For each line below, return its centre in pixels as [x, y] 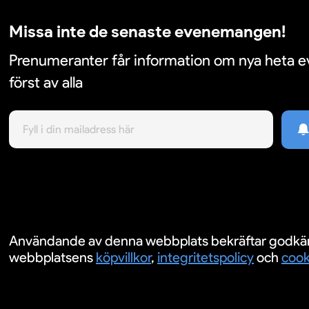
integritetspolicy [206, 258]
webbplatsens [52, 258]
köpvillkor [123, 258]
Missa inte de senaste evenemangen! [147, 32]
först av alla [46, 83]
